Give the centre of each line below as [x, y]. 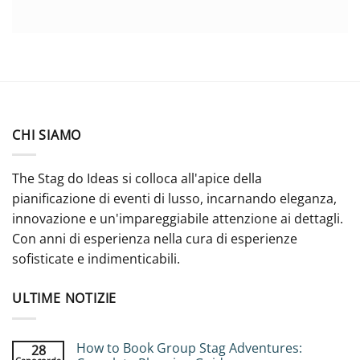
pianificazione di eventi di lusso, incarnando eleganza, [174, 199]
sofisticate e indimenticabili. [96, 259]
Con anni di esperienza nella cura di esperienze [155, 239]
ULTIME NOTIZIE [65, 299]
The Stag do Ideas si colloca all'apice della [137, 179]
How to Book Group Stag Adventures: [189, 348]
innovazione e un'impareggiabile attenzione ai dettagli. [178, 219]
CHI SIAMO [47, 135]
